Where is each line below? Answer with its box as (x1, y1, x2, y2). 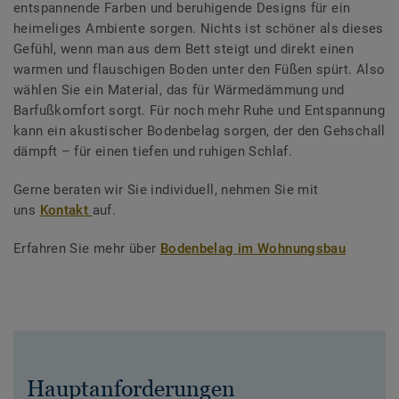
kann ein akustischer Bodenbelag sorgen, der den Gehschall (13, 122, 386, 139)
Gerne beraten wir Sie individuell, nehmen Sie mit (13, 181, 319, 198)
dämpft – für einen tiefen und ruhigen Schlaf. (13, 142, 293, 159)
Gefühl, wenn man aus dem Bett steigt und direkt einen (13, 40, 354, 57)
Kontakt (39, 201, 93, 218)
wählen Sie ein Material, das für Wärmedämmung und (13, 81, 345, 98)
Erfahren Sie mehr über (13, 240, 160, 256)
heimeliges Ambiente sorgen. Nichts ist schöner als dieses (13, 20, 384, 37)
